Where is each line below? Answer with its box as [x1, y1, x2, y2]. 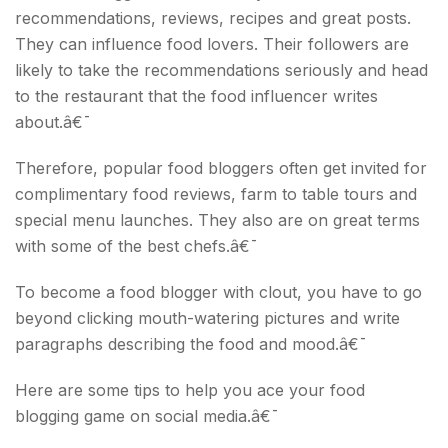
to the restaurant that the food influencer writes [15, 85, 378, 106]
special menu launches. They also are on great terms [15, 209, 420, 230]
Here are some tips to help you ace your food [15, 379, 365, 400]
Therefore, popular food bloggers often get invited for [15, 157, 427, 178]
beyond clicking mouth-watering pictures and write [15, 307, 400, 328]
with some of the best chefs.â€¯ [15, 235, 258, 256]
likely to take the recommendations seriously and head [15, 59, 428, 80]
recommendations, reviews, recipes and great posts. [15, 7, 411, 28]
